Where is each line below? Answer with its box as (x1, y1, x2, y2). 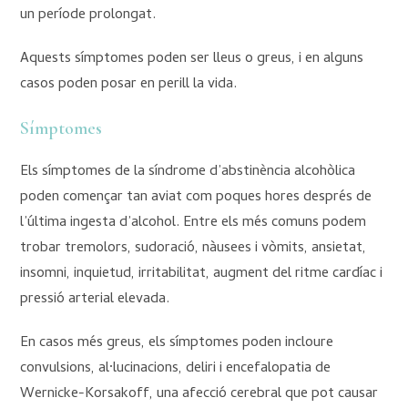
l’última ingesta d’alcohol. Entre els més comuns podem (20, 211, 367, 236)
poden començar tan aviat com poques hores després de (20, 186, 372, 210)
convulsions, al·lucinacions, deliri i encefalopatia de (20, 357, 331, 382)
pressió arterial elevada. (20, 288, 170, 312)
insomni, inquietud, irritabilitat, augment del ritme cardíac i (20, 262, 383, 287)
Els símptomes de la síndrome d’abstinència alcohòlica (20, 160, 356, 185)
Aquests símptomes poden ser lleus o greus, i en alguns (20, 47, 364, 72)
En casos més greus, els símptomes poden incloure (20, 331, 334, 356)
